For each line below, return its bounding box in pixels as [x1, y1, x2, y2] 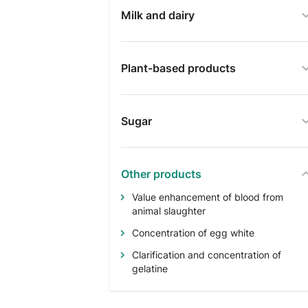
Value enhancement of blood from [132, 191, 283, 203]
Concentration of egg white [132, 227, 254, 239]
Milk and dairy [121, 8, 195, 22]
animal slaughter [132, 205, 206, 217]
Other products [121, 167, 201, 181]
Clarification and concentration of [132, 249, 281, 261]
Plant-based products [121, 61, 236, 75]
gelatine [132, 263, 168, 274]
